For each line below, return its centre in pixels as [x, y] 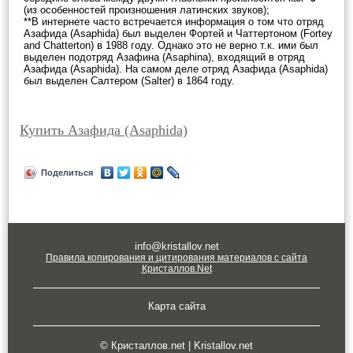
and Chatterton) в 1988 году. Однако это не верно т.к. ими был [171, 45]
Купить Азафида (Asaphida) [104, 130]
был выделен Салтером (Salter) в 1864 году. [129, 81]
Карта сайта [176, 306]
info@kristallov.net [176, 246]
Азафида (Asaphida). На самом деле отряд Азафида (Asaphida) [176, 69]
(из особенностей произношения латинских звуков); [147, 10]
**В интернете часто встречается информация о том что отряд [174, 22]
